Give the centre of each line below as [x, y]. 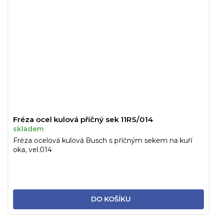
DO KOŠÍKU [111, 199]
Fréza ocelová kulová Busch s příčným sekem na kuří [103, 140]
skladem [28, 129]
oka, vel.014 [32, 149]
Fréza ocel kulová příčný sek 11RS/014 [83, 119]
